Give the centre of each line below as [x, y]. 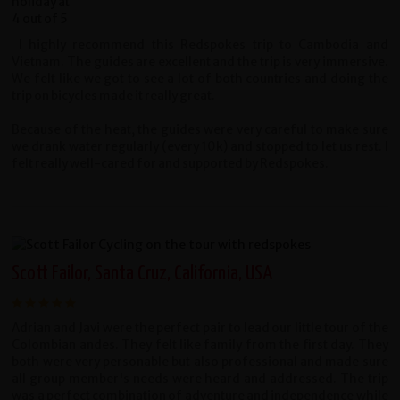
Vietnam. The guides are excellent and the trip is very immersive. [200, 62]
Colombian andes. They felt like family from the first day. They [200, 345]
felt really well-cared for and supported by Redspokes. [171, 164]
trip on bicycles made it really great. [114, 96]
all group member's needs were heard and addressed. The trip [200, 379]
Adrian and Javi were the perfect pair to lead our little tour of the [200, 328]
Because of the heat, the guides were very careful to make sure [200, 130]
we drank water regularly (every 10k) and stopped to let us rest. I [200, 147]
